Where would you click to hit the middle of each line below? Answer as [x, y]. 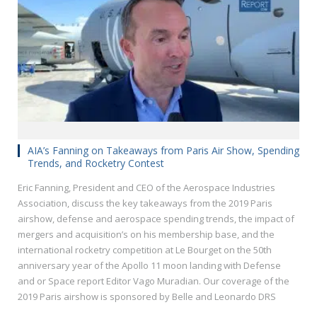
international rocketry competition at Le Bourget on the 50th [145, 249]
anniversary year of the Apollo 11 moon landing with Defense [149, 265]
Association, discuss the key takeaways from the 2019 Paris [145, 203]
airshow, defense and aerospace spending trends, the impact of [156, 218]
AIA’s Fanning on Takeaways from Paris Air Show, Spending [163, 150]
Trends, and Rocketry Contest [96, 163]
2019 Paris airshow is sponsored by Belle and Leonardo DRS [147, 296]
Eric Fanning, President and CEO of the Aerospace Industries [146, 187]
